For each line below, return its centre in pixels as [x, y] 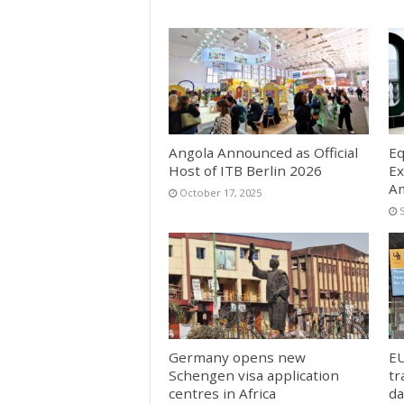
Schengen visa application [254, 376]
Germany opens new [237, 358]
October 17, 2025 [220, 192]
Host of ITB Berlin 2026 [245, 170]
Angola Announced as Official [263, 152]
